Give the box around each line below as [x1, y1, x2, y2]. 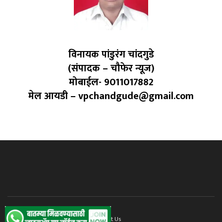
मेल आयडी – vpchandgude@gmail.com [28, 87, 194, 105]
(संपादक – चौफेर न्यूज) [67, 59, 155, 77]
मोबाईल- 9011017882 [68, 73, 154, 91]
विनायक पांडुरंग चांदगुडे [68, 46, 154, 63]
